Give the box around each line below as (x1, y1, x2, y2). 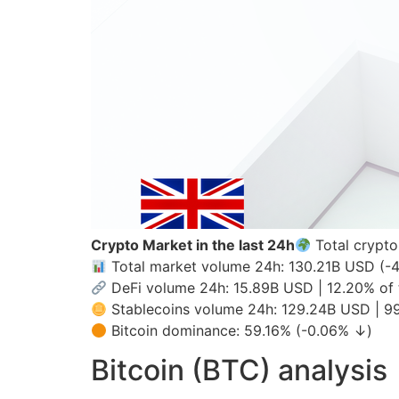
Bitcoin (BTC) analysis (91, 353, 387, 388)
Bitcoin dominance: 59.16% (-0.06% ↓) (107, 322, 373, 339)
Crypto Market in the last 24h (91, 236, 295, 254)
